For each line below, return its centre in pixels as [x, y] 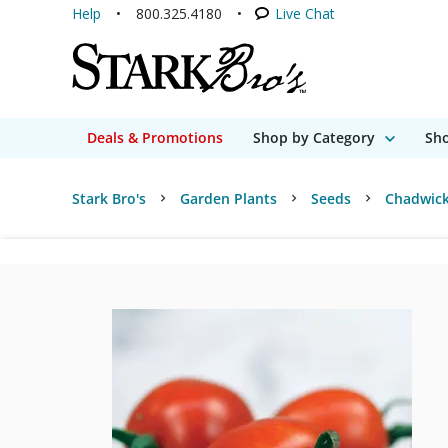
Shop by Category [314, 137]
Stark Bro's [109, 198]
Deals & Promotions [155, 137]
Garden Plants [228, 198]
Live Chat [305, 13]
